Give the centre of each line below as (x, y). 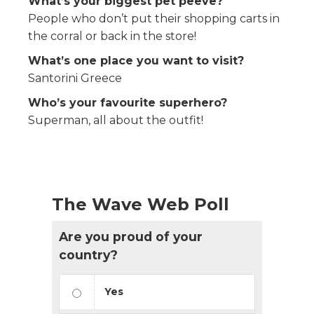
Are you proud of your (131, 236)
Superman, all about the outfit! (116, 120)
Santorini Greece (75, 78)
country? (88, 254)
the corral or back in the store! (112, 36)
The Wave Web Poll (141, 204)
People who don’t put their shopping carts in (154, 18)
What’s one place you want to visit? (136, 60)
